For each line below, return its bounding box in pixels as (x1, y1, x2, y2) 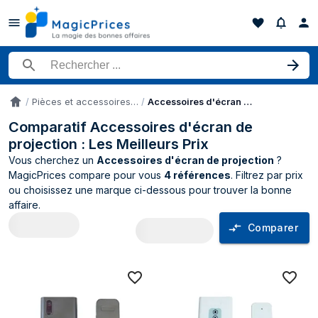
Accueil (8, 100, 40, 111)
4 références (164, 169, 231, 181)
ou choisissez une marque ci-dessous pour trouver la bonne (9, 184, 292, 196)
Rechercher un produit (9, 64, 123, 77)
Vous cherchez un (9, 154, 97, 166)
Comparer (247, 221, 298, 234)
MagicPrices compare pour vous (9, 169, 164, 181)
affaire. (9, 199, 40, 211)
